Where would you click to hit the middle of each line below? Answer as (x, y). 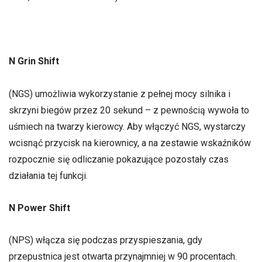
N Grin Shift (34, 61)
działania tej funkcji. (48, 175)
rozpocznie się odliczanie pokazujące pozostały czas (119, 159)
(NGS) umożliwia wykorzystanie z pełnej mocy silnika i (120, 94)
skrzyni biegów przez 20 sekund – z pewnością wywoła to (129, 110)
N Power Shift (39, 208)
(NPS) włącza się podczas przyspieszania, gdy (106, 240)
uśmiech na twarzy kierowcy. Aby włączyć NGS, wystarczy (127, 126)
